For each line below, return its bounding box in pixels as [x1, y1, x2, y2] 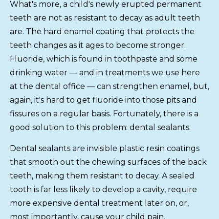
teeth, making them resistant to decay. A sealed [10, 171, 195, 181]
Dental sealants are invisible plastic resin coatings [10, 144, 199, 153]
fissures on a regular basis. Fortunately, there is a [10, 109, 198, 119]
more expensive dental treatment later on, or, [10, 198, 189, 208]
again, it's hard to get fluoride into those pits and [10, 95, 197, 105]
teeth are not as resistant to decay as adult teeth [10, 13, 200, 23]
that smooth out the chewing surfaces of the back [10, 157, 207, 167]
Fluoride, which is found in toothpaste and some [10, 54, 197, 64]
